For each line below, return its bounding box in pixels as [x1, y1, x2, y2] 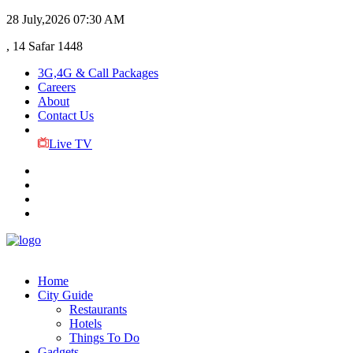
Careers [38, 80, 76, 94]
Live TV [48, 137, 92, 150]
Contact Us [38, 109, 94, 122]
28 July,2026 [6, 13, 70, 26]
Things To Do [69, 331, 139, 344]
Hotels [69, 317, 102, 330]
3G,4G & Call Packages [38, 66, 158, 80]
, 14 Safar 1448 [6, 39, 83, 53]
